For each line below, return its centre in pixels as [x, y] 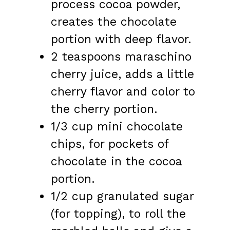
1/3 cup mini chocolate [117, 127]
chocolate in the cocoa [116, 162]
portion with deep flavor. [121, 40]
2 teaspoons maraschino [121, 57]
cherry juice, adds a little [122, 74]
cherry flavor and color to [123, 92]
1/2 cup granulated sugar [122, 197]
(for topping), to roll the [118, 214]
